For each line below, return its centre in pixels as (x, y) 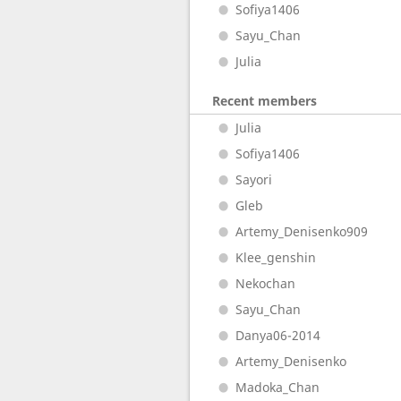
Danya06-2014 (277, 335)
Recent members (264, 101)
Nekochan (265, 283)
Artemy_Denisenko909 (301, 231)
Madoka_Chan (277, 387)
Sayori (253, 179)
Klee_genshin (275, 257)
